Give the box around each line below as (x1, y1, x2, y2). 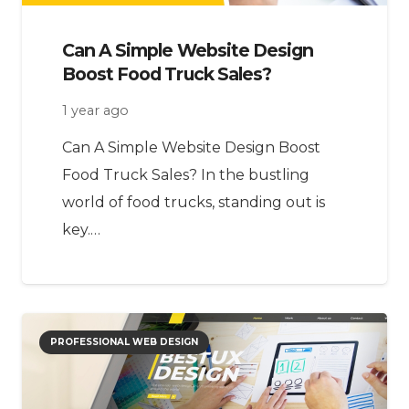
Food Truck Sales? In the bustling (62, 165, 309, 184)
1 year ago (62, 101, 129, 119)
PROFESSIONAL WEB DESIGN (50, 335, 199, 348)
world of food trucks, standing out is (62, 193, 325, 211)
